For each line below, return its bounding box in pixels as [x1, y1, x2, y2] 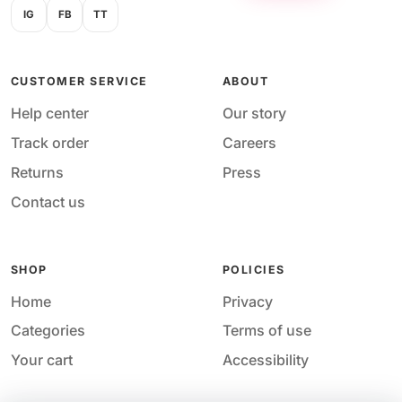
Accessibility [223, 351, 309, 370]
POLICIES [223, 262, 285, 276]
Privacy [223, 292, 273, 310]
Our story [223, 104, 286, 123]
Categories [11, 321, 85, 340]
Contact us [11, 192, 85, 211]
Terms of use [223, 321, 311, 340]
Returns [11, 163, 64, 182]
